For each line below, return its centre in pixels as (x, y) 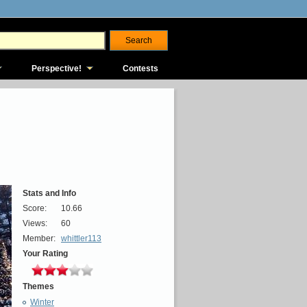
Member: (39, 238)
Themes (38, 286)
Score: (35, 208)
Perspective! (57, 69)
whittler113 (81, 238)
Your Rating (45, 254)
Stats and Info (49, 193)
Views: (35, 223)
